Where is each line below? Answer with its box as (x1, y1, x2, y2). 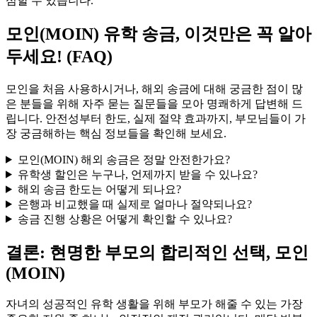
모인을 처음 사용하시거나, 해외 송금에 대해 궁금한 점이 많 (6, 82, 303, 95)
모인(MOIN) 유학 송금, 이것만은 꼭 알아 (6, 24, 311, 43)
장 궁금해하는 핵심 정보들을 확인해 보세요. (6, 127, 226, 139)
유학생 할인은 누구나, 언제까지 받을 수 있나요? (17, 168, 258, 180)
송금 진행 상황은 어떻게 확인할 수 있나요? (17, 212, 232, 225)
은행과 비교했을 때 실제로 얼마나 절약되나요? (17, 197, 252, 210)
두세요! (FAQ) (6, 47, 113, 66)
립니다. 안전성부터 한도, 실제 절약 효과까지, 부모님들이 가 (6, 112, 306, 125)
